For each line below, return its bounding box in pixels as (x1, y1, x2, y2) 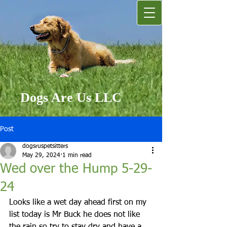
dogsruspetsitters (22, 143, 68, 149)
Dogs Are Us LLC (20, 90, 122, 105)
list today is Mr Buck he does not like (9, 211, 142, 219)
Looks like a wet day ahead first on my (9, 199, 149, 207)
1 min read (62, 153, 92, 159)
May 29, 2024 (22, 153, 60, 159)
